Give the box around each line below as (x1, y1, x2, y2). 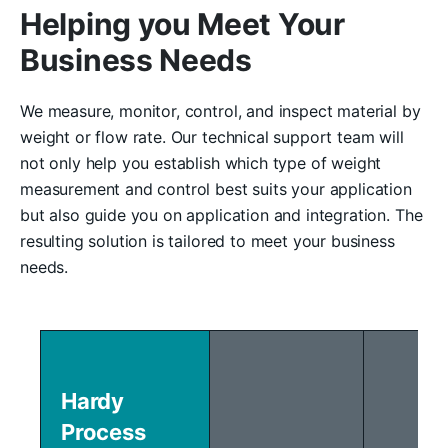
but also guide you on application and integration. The (20, 204, 423, 225)
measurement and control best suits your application (20, 178, 412, 199)
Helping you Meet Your (20, 5, 345, 42)
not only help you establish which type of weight (20, 152, 382, 173)
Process (61, 418, 146, 445)
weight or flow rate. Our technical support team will (20, 126, 404, 147)
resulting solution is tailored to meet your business (20, 230, 395, 251)
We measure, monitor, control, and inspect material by (20, 100, 421, 121)
